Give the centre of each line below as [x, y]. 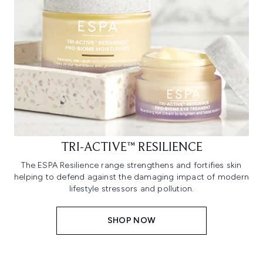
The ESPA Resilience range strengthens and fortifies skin [131, 165]
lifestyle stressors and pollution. [131, 188]
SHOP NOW [131, 220]
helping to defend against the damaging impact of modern [132, 177]
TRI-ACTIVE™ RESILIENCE [131, 148]
